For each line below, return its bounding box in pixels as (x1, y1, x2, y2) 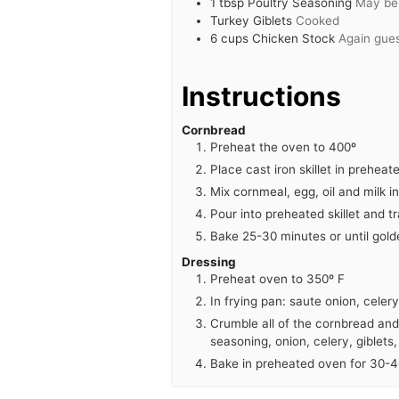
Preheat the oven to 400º (209, 140, 356, 155)
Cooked (295, 12, 339, 28)
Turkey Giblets (209, 12, 292, 28)
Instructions (181, 79, 341, 112)
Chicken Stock (251, 30, 335, 45)
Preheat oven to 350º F (209, 272, 345, 287)
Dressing (181, 255, 236, 270)
